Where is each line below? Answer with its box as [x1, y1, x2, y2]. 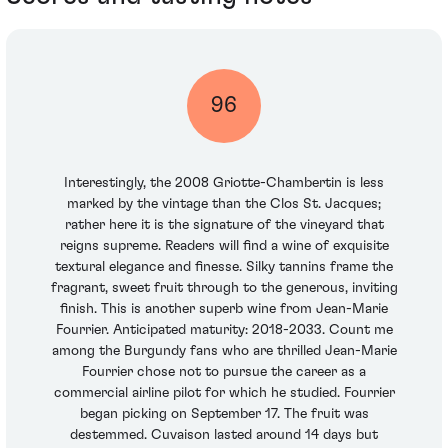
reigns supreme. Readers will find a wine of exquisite [59, 238, 389, 253]
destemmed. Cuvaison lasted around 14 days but [70, 427, 378, 442]
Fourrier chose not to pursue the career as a [82, 364, 366, 379]
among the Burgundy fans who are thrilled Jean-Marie [51, 343, 397, 358]
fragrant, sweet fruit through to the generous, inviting [50, 280, 398, 295]
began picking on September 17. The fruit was [79, 406, 369, 421]
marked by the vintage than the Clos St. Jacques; [67, 196, 381, 211]
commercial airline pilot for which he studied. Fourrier [53, 385, 395, 400]
